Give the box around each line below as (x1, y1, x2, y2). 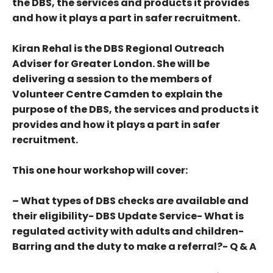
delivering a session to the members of (12, 72, 212, 86)
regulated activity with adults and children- (12, 224, 244, 238)
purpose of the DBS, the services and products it (12, 102, 259, 116)
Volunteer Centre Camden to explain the (12, 87, 222, 101)
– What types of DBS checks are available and (12, 194, 249, 208)
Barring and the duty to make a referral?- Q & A (12, 239, 257, 253)
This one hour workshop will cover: (12, 163, 188, 177)
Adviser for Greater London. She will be (12, 57, 210, 71)
